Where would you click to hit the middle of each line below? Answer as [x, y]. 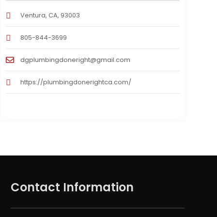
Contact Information [72, 187]
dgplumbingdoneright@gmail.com [75, 60]
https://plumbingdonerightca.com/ [76, 82]
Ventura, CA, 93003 [50, 15]
